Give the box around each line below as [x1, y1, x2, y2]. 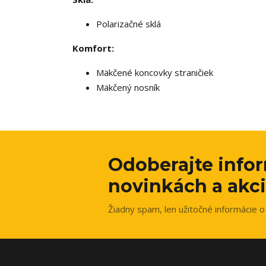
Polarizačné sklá [96, 18, 161, 30]
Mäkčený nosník [96, 81, 160, 93]
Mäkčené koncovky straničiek [96, 66, 213, 78]
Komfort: [72, 42, 114, 54]
